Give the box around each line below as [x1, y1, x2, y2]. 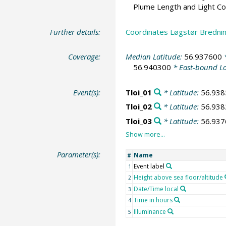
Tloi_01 [125, 87, 152, 97]
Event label [133, 162, 164, 171]
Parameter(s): [57, 149, 101, 159]
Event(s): [73, 87, 101, 97]
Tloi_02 [125, 101, 152, 111]
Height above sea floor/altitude [133, 173, 223, 182]
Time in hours [133, 196, 173, 204]
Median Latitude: [125, 51, 184, 62]
